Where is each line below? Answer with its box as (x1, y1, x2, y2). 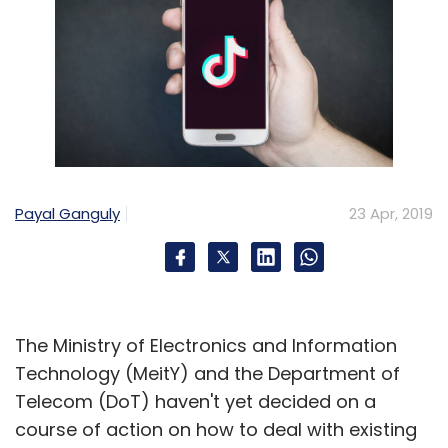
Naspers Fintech (69, 27, 188, 49)
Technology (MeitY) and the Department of (15, 360, 400, 386)
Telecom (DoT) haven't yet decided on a (15, 388, 376, 414)
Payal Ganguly (15, 202, 120, 224)
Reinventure (15, 6, 104, 28)
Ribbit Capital (121, 6, 222, 28)
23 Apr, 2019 (349, 202, 433, 224)
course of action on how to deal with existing (15, 416, 417, 442)
